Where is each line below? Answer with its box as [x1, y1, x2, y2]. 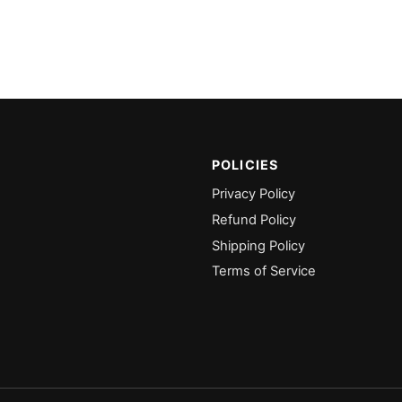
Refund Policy [212, 211, 296, 228]
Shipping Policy [212, 237, 305, 254]
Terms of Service [212, 263, 316, 280]
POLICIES [212, 157, 279, 173]
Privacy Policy [212, 186, 295, 203]
